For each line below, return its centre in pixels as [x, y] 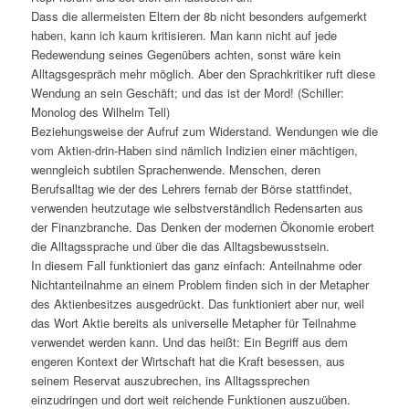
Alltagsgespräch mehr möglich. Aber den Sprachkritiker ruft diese [203, 73]
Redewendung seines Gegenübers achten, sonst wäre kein [185, 54]
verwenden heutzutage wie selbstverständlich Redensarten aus [197, 208]
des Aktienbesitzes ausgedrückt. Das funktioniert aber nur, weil [197, 304]
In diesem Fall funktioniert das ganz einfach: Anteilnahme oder [196, 265]
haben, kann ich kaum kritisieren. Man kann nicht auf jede [184, 35]
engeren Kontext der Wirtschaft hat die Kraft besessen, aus [188, 361]
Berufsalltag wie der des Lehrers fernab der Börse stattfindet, [191, 189]
